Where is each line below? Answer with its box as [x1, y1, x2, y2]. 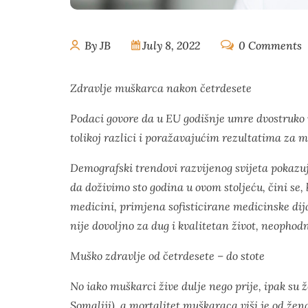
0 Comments [235, 38, 302, 52]
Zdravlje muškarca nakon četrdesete [70, 81, 252, 95]
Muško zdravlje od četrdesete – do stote [70, 249, 265, 263]
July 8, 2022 [142, 38, 201, 52]
